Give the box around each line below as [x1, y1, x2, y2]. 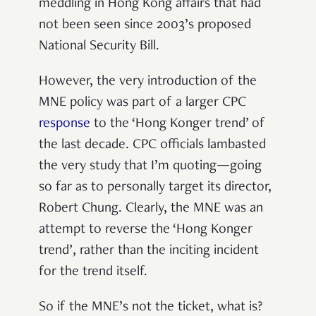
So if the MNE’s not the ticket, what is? [39, 300, 262, 315]
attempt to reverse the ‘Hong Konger [39, 222, 253, 237]
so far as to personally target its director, [39, 180, 272, 195]
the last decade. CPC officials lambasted [39, 138, 266, 152]
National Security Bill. [39, 39, 159, 54]
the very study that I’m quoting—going [39, 159, 262, 174]
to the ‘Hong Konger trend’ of [90, 116, 265, 131]
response [39, 116, 90, 131]
